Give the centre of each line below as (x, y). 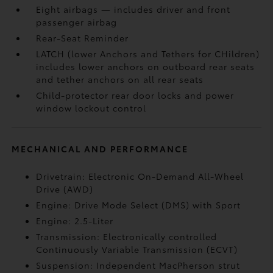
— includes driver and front (166, 9)
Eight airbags (69, 9)
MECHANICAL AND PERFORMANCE (100, 149)
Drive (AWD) (65, 189)
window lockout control (91, 108)
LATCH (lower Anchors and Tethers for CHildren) (148, 54)
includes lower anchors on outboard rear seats (146, 66)
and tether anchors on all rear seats (120, 79)
